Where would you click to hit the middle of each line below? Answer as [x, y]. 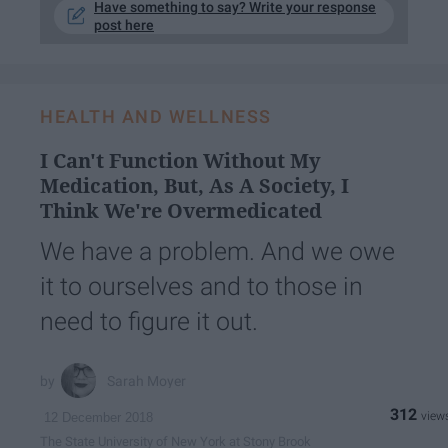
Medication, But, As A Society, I [194, 186]
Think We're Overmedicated [181, 211]
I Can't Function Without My [180, 161]
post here [124, 25]
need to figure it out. [149, 322]
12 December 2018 [98, 418]
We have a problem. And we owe [217, 252]
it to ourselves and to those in [201, 287]
